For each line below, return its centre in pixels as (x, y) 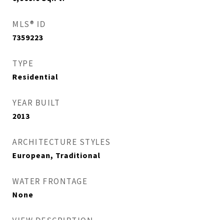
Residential (35, 77)
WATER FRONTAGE (50, 181)
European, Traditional (56, 155)
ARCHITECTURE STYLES (62, 142)
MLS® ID (29, 24)
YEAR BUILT (36, 103)
